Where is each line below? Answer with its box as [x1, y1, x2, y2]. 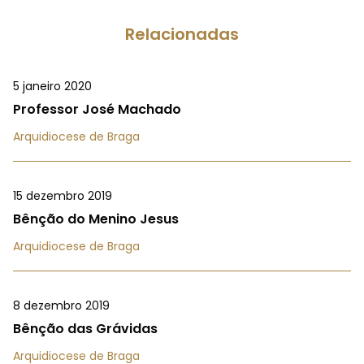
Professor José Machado [13, 100, 181, 119]
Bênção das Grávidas [13, 319, 158, 339]
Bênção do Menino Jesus [13, 210, 179, 229]
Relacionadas [125, 23, 239, 46]
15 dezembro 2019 [13, 188, 112, 205]
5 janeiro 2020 [13, 78, 92, 95]
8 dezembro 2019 [13, 297, 110, 314]
